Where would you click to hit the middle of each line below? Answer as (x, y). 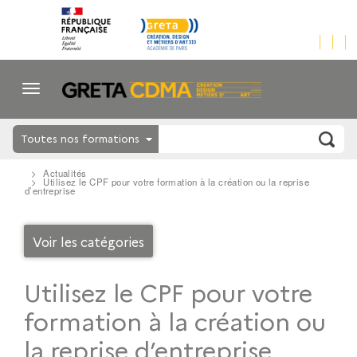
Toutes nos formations (80, 138)
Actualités (65, 173)
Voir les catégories (89, 241)
